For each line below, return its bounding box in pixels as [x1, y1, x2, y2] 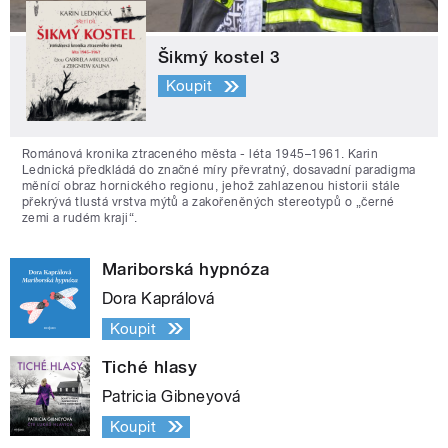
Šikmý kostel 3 [158, 46, 281, 67]
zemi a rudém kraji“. [22, 210, 138, 225]
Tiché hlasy [102, 356, 198, 377]
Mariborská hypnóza [102, 258, 270, 279]
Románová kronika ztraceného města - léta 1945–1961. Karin [22, 146, 379, 161]
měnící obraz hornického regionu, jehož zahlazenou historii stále [22, 178, 401, 193]
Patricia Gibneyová [102, 386, 241, 406]
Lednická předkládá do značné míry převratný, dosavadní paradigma [22, 162, 416, 177]
